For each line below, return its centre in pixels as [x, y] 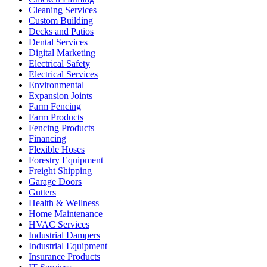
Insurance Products [64, 256]
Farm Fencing [55, 106]
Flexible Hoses [57, 149]
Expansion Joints [60, 95]
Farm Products [56, 117]
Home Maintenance [66, 213]
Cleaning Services [63, 10]
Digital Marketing [62, 52]
